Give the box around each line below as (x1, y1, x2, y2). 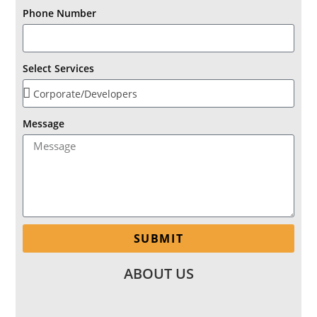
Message (23, 117, 65, 130)
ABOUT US (123, 264, 194, 283)
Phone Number (23, 6, 97, 20)
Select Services (23, 62, 95, 75)
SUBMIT (133, 231, 184, 246)
